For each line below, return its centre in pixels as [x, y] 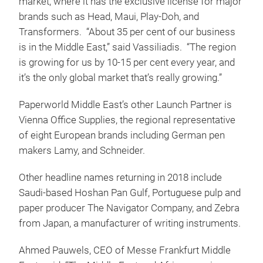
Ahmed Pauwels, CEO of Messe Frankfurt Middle [125, 250]
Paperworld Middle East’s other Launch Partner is [125, 105]
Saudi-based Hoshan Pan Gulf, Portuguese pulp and [130, 193]
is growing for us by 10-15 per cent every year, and [127, 63]
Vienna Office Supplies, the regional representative [127, 120]
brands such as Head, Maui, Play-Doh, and [109, 17]
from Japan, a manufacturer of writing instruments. [130, 223]
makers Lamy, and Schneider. [83, 151]
